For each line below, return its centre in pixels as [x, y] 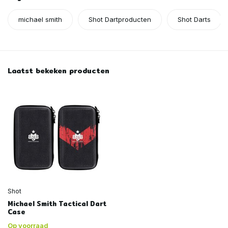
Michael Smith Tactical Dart [57, 204]
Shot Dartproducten [120, 19]
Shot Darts [194, 19]
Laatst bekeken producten [59, 70]
